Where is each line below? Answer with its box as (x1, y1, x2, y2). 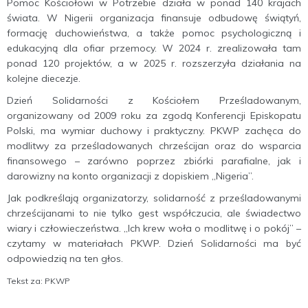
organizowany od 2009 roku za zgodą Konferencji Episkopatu (7, 109, 301, 122)
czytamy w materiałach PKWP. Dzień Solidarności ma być (7, 237, 301, 250)
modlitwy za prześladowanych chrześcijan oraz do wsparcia (7, 140, 301, 153)
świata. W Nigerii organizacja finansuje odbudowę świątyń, (7, 12, 301, 25)
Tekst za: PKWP (7, 276, 70, 287)
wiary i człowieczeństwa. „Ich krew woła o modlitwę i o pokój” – (7, 222, 301, 235)
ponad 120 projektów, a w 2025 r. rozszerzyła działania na (7, 57, 301, 70)
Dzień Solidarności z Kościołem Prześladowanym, (7, 94, 301, 107)
